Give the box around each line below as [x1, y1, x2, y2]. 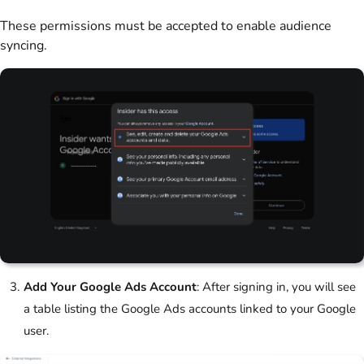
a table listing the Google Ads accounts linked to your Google [24, 301, 356, 318]
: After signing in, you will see [197, 279, 356, 296]
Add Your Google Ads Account [24, 279, 197, 296]
